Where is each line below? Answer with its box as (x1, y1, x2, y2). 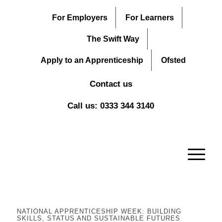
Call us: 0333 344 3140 (67, 101, 155, 111)
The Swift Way (87, 35, 140, 43)
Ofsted (161, 56, 186, 64)
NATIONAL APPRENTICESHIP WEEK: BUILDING (16, 208, 181, 215)
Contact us (89, 79, 132, 89)
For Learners (125, 13, 174, 22)
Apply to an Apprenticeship (41, 56, 144, 64)
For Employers (52, 13, 108, 22)
